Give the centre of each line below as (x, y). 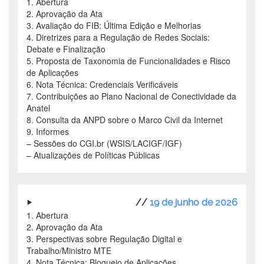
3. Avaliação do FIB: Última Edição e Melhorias (114, 26)
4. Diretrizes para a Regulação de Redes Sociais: (118, 37)
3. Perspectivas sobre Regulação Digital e (104, 239)
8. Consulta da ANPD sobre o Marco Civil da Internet (125, 120)
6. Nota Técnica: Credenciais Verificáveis (102, 85)
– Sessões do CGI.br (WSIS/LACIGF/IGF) (104, 143)
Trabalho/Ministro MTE (69, 251)
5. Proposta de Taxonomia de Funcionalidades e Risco (128, 61)
